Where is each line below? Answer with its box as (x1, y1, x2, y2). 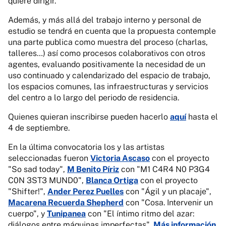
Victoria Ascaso (90, 153, 150, 163)
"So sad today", (8, 164, 67, 174)
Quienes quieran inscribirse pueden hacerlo (8, 112, 170, 122)
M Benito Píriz (67, 164, 119, 174)
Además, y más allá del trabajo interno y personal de (8, 15, 201, 25)
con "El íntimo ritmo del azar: (86, 209, 194, 218)
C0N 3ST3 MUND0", (8, 176, 86, 185)
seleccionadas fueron (8, 153, 90, 163)
